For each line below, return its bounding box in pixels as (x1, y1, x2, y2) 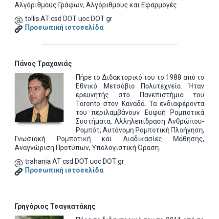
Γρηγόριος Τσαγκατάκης (15, 202, 95, 210)
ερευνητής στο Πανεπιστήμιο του (76, 91, 204, 99)
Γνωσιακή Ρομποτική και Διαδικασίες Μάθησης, (15, 135, 204, 143)
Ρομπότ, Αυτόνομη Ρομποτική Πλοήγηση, (76, 126, 204, 134)
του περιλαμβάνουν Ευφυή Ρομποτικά (76, 109, 204, 116)
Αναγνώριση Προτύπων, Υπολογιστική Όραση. (15, 144, 160, 152)
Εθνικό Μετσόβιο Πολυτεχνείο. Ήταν (76, 82, 204, 90)
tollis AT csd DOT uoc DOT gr (25, 15, 112, 22)
